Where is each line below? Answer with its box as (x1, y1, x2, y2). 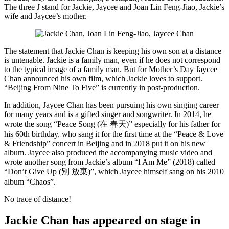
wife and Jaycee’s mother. (4, 11, 87, 20)
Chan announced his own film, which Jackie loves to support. (4, 74, 202, 83)
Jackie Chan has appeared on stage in (4, 214, 200, 227)
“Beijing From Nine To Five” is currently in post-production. (4, 83, 200, 92)
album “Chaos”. (4, 177, 56, 186)
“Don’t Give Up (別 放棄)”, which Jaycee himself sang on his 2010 (4, 167, 224, 176)
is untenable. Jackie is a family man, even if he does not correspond (4, 55, 220, 64)
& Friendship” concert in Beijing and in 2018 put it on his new (4, 139, 205, 148)
